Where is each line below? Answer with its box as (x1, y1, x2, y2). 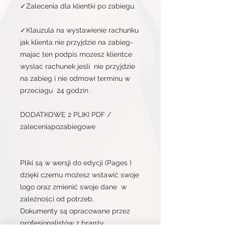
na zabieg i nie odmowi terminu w (20, 74, 130, 82)
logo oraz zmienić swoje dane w (20, 183, 127, 191)
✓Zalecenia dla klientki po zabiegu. (20, 2, 138, 10)
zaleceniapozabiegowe (20, 123, 101, 131)
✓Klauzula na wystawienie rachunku (20, 26, 139, 34)
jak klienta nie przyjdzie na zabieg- (20, 38, 133, 46)
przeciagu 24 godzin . (20, 86, 94, 94)
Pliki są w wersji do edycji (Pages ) (20, 159, 132, 167)
